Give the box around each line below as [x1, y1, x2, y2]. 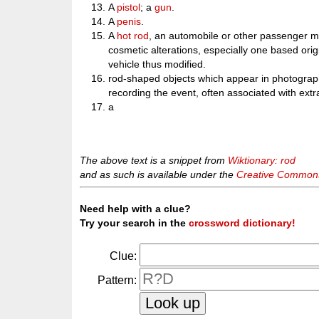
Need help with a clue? [80, 202, 192, 214]
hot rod [117, 30, 150, 42]
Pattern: [98, 274, 137, 287]
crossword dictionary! [189, 216, 296, 229]
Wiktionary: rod [228, 154, 296, 166]
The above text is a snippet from [80, 154, 229, 166]
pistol [117, 1, 141, 14]
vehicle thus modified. [108, 58, 206, 70]
